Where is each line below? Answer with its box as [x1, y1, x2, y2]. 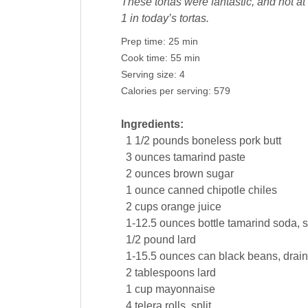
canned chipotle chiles [167, 184, 277, 197]
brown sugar [173, 168, 234, 180]
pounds [152, 135, 189, 147]
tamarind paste [173, 151, 245, 164]
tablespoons [134, 267, 195, 279]
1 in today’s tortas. [120, 12, 209, 25]
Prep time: [120, 36, 168, 47]
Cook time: [120, 53, 170, 64]
